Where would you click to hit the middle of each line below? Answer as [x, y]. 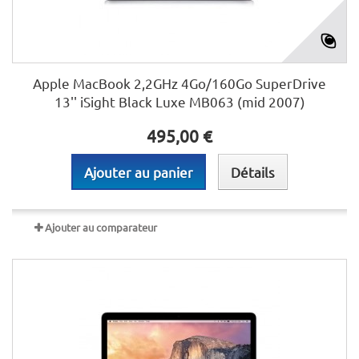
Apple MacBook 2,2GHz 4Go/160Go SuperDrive [179, 83]
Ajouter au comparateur [101, 227]
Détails [253, 172]
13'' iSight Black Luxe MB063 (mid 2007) [179, 101]
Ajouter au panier [139, 172]
